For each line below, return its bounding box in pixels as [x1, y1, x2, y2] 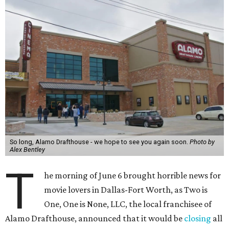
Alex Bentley [9, 146, 45, 153]
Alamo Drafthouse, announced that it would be [5, 213, 184, 223]
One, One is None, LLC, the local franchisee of [44, 199, 212, 209]
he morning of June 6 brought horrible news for [44, 170, 221, 180]
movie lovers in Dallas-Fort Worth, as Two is [44, 185, 208, 195]
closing [184, 213, 211, 223]
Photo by [189, 138, 215, 146]
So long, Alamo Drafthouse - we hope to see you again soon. [9, 138, 190, 146]
